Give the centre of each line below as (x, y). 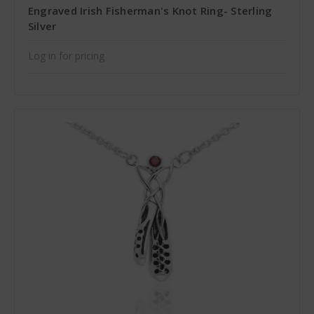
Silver (42, 26)
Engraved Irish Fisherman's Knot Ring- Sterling (150, 11)
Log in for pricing (66, 56)
